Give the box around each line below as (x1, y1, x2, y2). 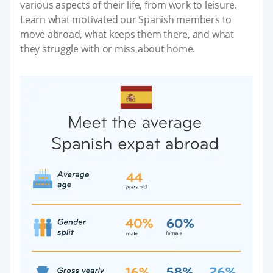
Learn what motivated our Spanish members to (20, 12, 232, 26)
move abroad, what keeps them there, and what (20, 27, 234, 41)
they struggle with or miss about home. (20, 41, 196, 55)
